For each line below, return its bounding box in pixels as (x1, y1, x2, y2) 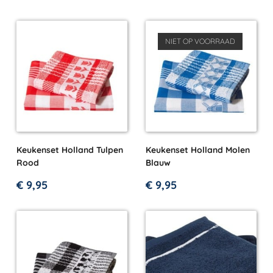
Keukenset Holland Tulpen (16, 144, 124, 155)
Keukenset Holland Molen (146, 144, 250, 155)
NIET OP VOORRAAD (165, 37, 235, 46)
